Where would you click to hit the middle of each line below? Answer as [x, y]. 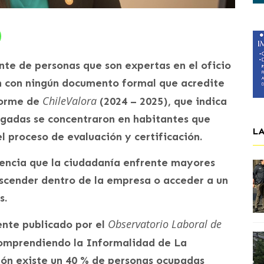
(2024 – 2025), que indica [162, 102]
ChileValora [70, 101]
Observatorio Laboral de [165, 224]
